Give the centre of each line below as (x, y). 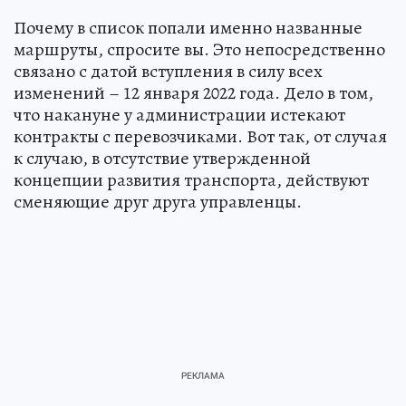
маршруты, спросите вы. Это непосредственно (199, 50)
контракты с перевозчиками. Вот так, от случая (200, 137)
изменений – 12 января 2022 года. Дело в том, (193, 93)
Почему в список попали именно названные (188, 28)
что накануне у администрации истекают (179, 115)
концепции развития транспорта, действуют (191, 180)
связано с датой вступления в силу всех (168, 72)
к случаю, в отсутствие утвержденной (162, 159)
